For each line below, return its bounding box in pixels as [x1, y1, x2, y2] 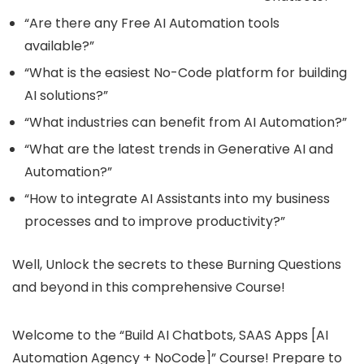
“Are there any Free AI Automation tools [24, 13, 279, 32]
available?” [24, 36, 94, 55]
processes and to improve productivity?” [24, 211, 285, 231]
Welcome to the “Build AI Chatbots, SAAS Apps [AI [12, 325, 328, 344]
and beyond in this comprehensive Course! [12, 277, 285, 297]
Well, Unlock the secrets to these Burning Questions [12, 254, 341, 274]
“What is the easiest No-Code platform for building [24, 63, 347, 82]
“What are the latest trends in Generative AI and [24, 139, 333, 158]
